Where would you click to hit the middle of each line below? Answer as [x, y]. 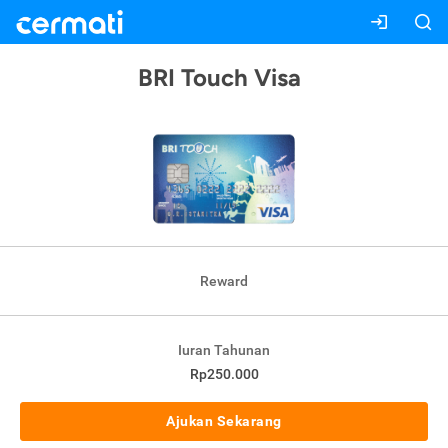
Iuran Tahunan [224, 350]
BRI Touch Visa [219, 77]
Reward [224, 281]
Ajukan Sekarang [224, 421]
